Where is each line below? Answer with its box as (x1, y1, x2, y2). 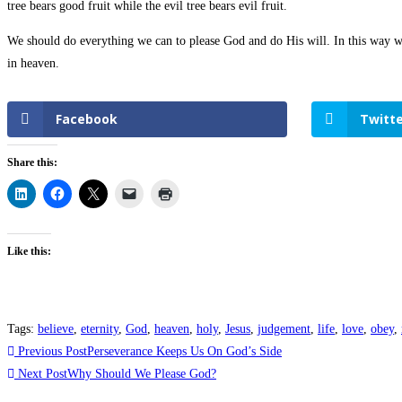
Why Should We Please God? (67, 367, 216, 381)
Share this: (7, 156, 57, 170)
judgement (258, 322, 310, 336)
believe (38, 322, 74, 336)
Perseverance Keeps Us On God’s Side (87, 345, 282, 359)
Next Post (14, 367, 67, 381)
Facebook (56, 110, 118, 128)
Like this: (7, 245, 51, 258)
